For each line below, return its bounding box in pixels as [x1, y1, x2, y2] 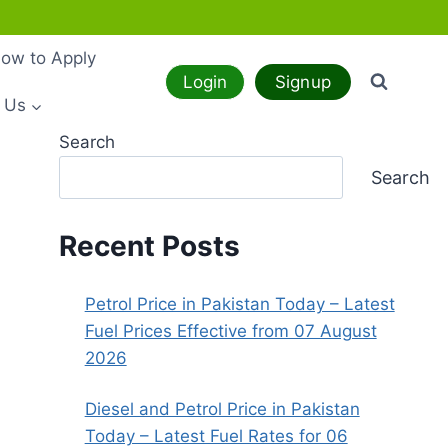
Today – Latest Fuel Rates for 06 [84, 425, 348, 446]
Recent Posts [59, 228, 241, 263]
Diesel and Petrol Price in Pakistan [84, 398, 360, 419]
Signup [275, 72, 331, 93]
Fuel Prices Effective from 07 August [84, 320, 377, 341]
